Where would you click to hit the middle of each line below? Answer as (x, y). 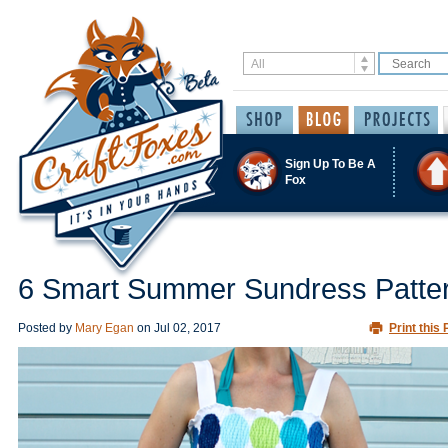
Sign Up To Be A (330, 163)
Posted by (46, 328)
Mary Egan (104, 328)
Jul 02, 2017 (187, 328)
